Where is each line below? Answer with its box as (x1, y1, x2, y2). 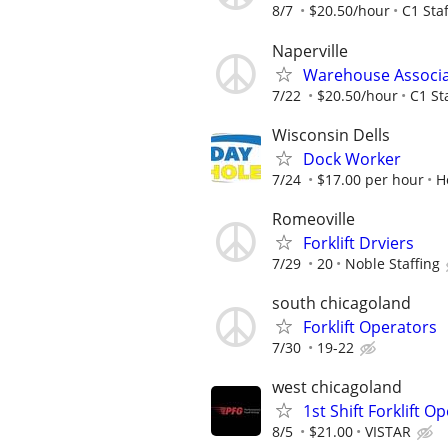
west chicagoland (272, 376, 402, 399)
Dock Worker (303, 147, 401, 170)
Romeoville (272, 207, 355, 230)
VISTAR (365, 422, 411, 442)
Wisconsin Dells (272, 123, 390, 146)
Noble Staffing (345, 253, 440, 273)
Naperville (272, 39, 348, 62)
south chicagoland (272, 292, 411, 315)
